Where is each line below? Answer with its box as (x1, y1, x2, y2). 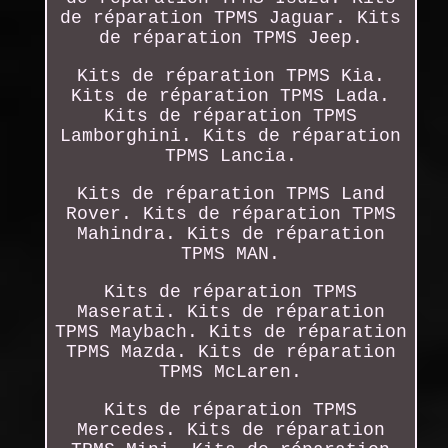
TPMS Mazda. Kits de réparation (65, 341, 396, 362)
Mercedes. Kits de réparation (76, 419, 385, 440)
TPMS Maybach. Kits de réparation (54, 321, 407, 342)
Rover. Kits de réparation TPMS (65, 203, 396, 224)
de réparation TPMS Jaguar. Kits (60, 7, 402, 28)
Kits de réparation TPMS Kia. (76, 65, 385, 86)
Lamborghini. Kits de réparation (60, 125, 402, 146)
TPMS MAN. (181, 243, 281, 264)
